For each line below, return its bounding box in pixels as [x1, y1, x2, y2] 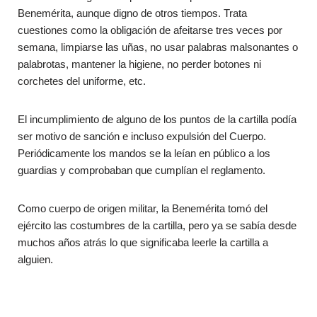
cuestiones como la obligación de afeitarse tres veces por [18, 23, 282, 36]
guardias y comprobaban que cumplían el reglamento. [18, 163, 265, 176]
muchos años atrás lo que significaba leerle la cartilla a [18, 236, 268, 248]
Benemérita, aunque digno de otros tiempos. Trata [18, 6, 247, 19]
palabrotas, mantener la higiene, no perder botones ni [18, 57, 261, 70]
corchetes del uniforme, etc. [18, 74, 149, 87]
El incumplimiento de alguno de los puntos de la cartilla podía [18, 113, 296, 125]
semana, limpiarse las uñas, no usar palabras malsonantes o [18, 40, 298, 53]
